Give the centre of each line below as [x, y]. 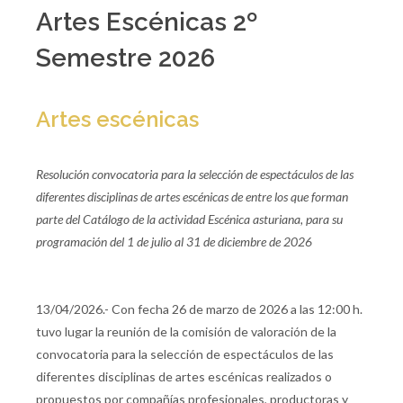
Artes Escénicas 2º [147, 22]
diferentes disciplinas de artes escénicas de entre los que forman [192, 196]
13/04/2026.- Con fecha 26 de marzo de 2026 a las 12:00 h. [199, 309]
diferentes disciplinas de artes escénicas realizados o [184, 376]
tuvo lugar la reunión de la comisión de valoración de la [186, 331]
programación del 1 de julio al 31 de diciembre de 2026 [174, 241]
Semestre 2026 [125, 58]
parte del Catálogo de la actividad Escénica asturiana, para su [189, 219]
